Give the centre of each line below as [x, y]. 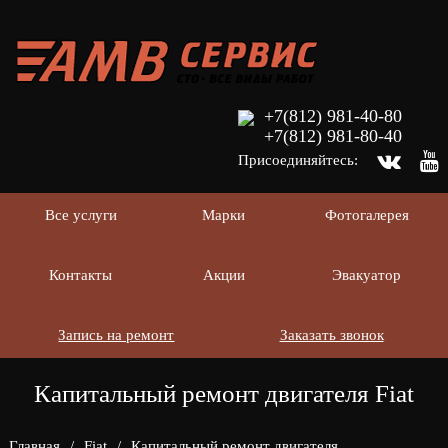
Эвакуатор [367, 275]
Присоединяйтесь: [300, 160]
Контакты [81, 275]
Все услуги [80, 215]
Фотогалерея [366, 215]
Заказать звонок [331, 335]
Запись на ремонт [116, 335]
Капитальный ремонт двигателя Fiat [223, 393]
